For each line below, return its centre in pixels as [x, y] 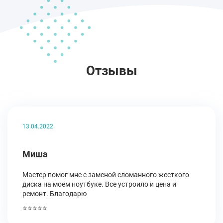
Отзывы [111, 71]
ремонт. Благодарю [55, 194]
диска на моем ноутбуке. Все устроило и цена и [99, 184]
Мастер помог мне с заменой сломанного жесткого [106, 175]
